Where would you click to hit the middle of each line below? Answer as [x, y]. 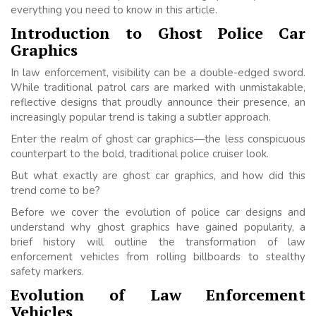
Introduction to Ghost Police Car [158, 33]
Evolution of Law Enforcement [158, 295]
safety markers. [47, 272]
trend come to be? [55, 191]
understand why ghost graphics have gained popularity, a [158, 227]
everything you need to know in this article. [114, 10]
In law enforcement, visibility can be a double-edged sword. [158, 73]
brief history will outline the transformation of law [158, 242]
